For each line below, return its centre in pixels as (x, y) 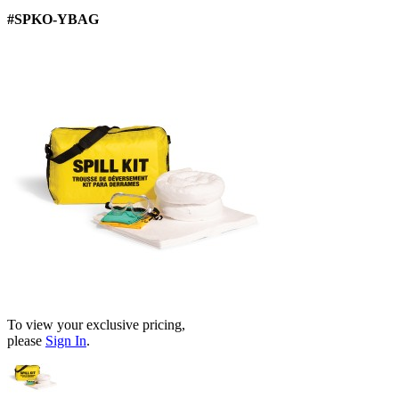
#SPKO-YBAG (53, 19)
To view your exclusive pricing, (96, 324)
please (26, 340)
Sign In (66, 340)
